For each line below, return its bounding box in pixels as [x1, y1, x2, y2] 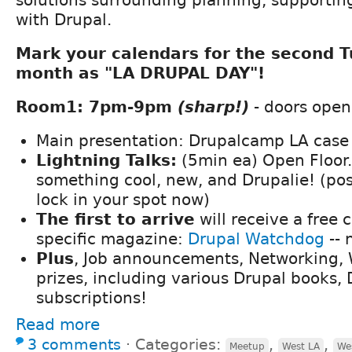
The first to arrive [36, 209, 195, 229]
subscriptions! [36, 288, 147, 307]
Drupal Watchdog [188, 229, 324, 248]
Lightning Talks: [36, 150, 177, 170]
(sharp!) [178, 97, 249, 116]
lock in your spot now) [36, 189, 210, 209]
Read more [16, 314, 100, 334]
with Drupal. [16, 9, 112, 29]
